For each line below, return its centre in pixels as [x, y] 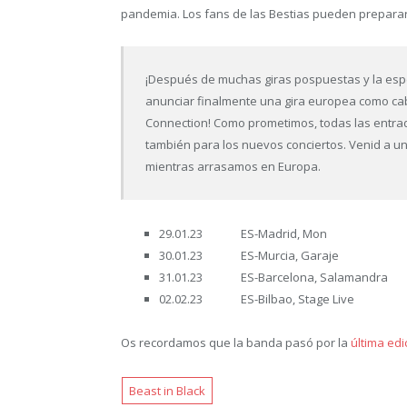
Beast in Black [168, 390]
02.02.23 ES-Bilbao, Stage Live [257, 298]
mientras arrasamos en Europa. [233, 167]
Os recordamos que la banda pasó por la [236, 342]
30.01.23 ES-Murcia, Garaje [249, 255]
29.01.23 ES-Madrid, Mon [243, 233]
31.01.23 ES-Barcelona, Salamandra [273, 277]
